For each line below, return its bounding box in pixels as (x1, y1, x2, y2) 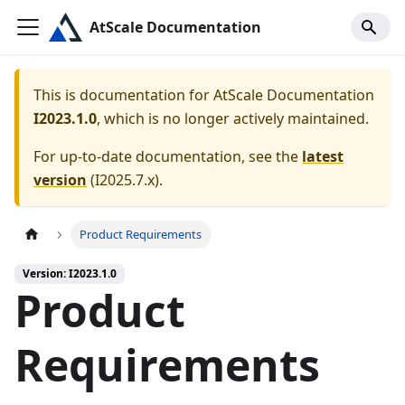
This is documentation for (33, 85, 213, 105)
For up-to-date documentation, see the (33, 146, 302, 166)
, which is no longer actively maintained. (97, 108, 369, 128)
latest (302, 146, 344, 166)
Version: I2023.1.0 (23, 266, 117, 282)
